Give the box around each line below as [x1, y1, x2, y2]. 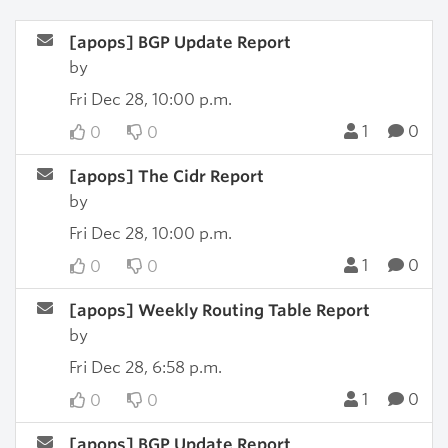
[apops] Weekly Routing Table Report [68, 301, 370, 320]
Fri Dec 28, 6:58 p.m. [68, 358, 222, 377]
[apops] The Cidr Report [68, 167, 264, 186]
